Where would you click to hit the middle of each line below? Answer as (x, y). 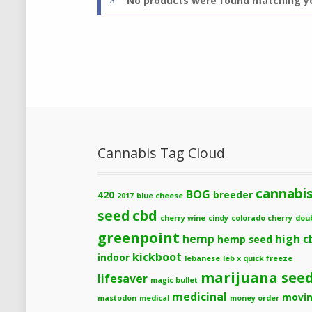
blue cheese (160, 195)
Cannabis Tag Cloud (162, 153)
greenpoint (139, 237)
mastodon (117, 298)
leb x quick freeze (258, 258)
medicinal (200, 296)
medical (155, 298)
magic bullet (174, 280)
